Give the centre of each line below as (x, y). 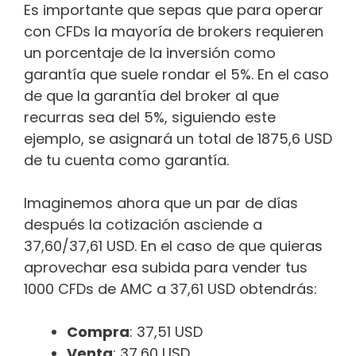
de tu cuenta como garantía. (126, 161)
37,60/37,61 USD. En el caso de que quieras (173, 246)
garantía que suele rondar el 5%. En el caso (176, 75)
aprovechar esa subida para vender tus (166, 268)
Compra (98, 332)
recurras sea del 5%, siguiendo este (150, 118)
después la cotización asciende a (143, 225)
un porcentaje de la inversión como (150, 53)
